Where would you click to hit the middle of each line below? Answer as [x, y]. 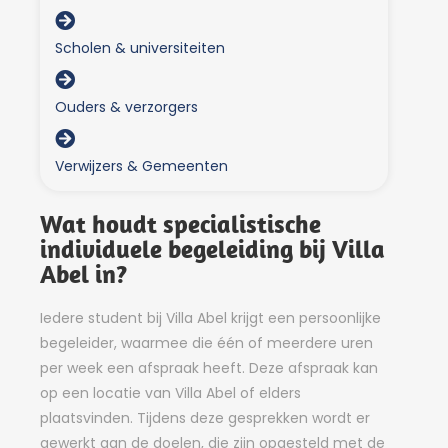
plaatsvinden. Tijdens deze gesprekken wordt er [205, 418]
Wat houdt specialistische [180, 223]
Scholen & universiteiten [140, 48]
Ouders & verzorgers [126, 107]
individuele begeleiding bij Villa [212, 248]
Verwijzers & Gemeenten [141, 166]
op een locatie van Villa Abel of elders [170, 393]
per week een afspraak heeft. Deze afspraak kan [209, 368]
